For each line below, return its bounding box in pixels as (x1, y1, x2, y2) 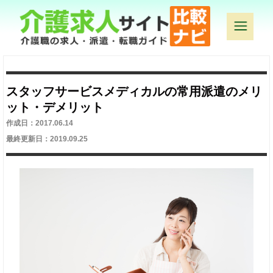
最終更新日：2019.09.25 (6, 134, 88, 143)
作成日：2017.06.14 (6, 118, 74, 127)
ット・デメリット (6, 100, 104, 114)
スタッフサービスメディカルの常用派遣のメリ (6, 84, 263, 98)
